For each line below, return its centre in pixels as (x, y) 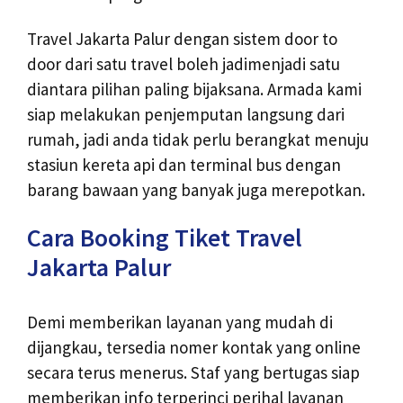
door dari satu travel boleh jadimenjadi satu (184, 64)
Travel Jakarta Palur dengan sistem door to (182, 39)
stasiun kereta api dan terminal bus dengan (184, 165)
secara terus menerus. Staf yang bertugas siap (193, 373)
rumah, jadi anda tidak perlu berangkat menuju (198, 140)
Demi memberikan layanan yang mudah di (180, 322)
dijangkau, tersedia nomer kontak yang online (194, 348)
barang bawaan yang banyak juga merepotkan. (196, 190)
